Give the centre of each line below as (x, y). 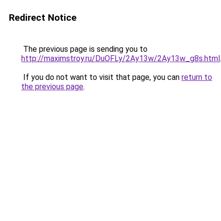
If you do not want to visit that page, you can (101, 77)
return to (197, 77)
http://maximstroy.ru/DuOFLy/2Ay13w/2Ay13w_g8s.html (121, 58)
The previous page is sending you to (84, 49)
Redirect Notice (43, 18)
